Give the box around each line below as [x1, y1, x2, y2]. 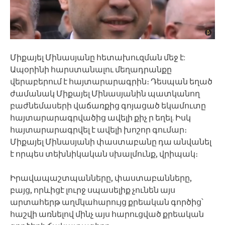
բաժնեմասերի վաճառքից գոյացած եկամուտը [10, 100, 206, 111]
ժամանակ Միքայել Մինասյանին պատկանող [10, 88, 200, 99]
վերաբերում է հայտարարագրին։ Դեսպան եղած [10, 76, 212, 87]
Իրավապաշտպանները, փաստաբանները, [10, 173, 192, 183]
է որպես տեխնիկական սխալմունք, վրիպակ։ [10, 149, 198, 159]
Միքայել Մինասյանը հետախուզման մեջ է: [10, 52, 185, 63]
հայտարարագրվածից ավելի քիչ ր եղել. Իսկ [10, 113, 191, 123]
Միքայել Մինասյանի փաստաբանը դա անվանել [10, 137, 211, 147]
